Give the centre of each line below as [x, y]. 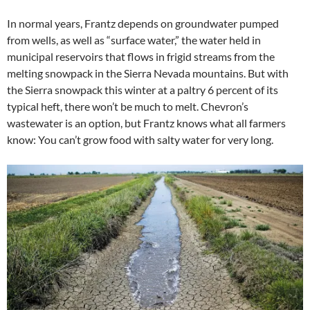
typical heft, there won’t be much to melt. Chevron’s [128, 106]
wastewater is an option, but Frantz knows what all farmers [146, 123]
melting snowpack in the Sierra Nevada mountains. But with [148, 73]
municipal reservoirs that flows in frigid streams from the [141, 56]
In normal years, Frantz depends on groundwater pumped [143, 23]
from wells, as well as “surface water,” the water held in [134, 40]
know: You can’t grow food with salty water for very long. [140, 139]
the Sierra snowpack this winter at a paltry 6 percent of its [143, 90]
